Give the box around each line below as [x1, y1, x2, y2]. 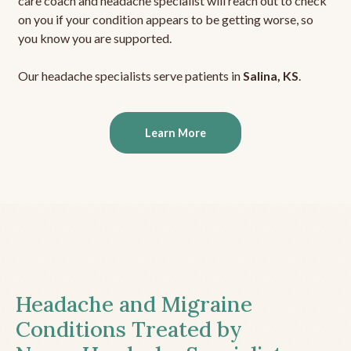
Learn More [145, 126, 206, 140]
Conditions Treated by [16, 316, 242, 343]
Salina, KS [242, 68, 299, 84]
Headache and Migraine [16, 291, 252, 318]
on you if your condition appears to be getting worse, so [17, 12, 313, 27]
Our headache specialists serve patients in [17, 68, 243, 84]
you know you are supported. [17, 31, 172, 46]
